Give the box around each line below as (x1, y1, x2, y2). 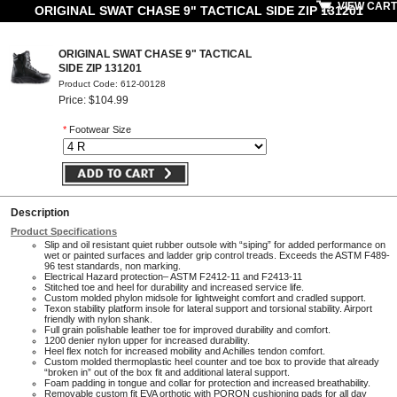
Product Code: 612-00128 (58, 78, 166, 89)
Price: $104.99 (58, 93, 128, 106)
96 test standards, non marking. (44, 260, 181, 271)
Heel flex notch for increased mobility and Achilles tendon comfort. (44, 345, 325, 356)
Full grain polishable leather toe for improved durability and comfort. (44, 323, 331, 335)
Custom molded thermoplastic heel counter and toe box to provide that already (44, 355, 379, 367)
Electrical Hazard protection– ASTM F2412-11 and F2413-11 (44, 270, 302, 282)
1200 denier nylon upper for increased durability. (44, 334, 250, 346)
